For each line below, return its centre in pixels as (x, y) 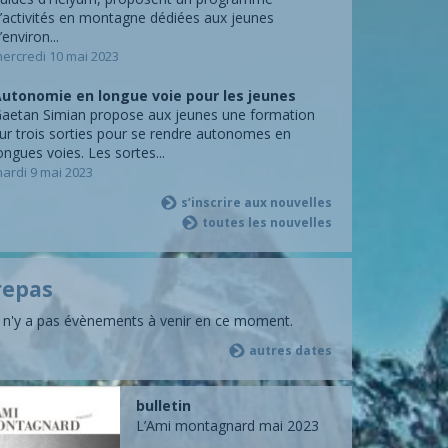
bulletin (164, 405)
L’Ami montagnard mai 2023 (228, 425)
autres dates (290, 350)
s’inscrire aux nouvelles (256, 202)
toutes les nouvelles (267, 222)
